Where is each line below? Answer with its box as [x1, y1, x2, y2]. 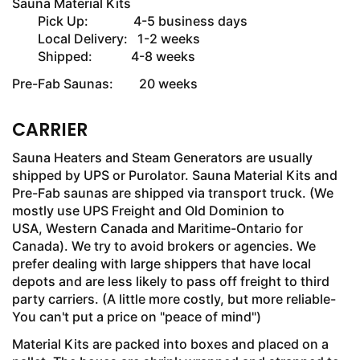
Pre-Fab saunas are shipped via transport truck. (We [12, 185, 333, 201]
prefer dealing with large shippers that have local [12, 256, 311, 272]
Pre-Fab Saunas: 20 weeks [12, 76, 198, 92]
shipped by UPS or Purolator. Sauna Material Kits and [12, 167, 337, 183]
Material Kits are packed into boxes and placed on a [12, 336, 329, 352]
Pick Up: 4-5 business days [12, 13, 247, 29]
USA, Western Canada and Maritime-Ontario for [12, 220, 303, 236]
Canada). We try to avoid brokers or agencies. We [12, 238, 316, 254]
